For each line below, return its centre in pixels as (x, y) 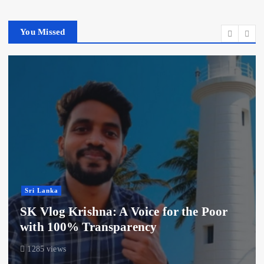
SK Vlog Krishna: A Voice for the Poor (111, 212)
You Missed (43, 32)
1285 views (32, 249)
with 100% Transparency (75, 227)
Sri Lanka (28, 190)
